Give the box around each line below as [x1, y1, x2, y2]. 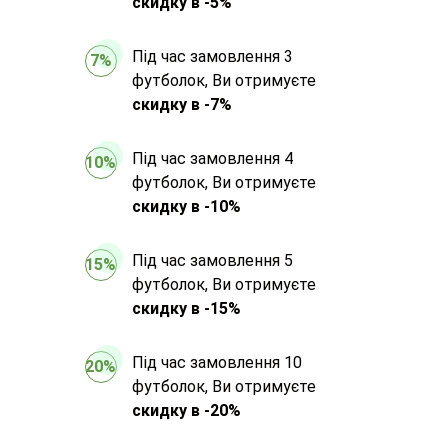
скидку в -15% [131, 298, 241, 318]
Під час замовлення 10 [131, 352, 302, 372]
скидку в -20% [131, 400, 241, 420]
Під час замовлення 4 [131, 148, 293, 168]
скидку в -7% [131, 94, 232, 114]
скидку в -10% [131, 196, 241, 216]
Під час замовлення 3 [131, 46, 293, 66]
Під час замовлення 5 [131, 250, 293, 270]
